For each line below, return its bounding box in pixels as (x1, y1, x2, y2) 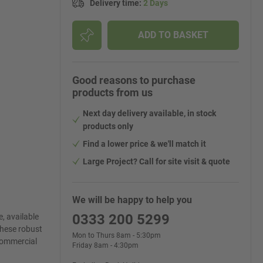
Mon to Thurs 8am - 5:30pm (72, 231, 161, 240)
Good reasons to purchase (72, 74, 195, 86)
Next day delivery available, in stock (83, 109, 216, 118)
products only (83, 122, 133, 131)
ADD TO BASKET (138, 29, 208, 41)
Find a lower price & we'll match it (83, 139, 206, 149)
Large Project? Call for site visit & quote (83, 157, 230, 166)
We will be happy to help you (72, 194, 192, 205)
